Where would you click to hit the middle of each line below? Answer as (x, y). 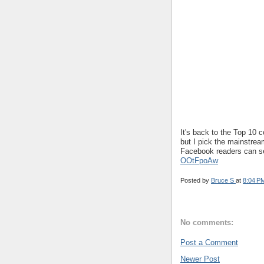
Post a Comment (209, 243)
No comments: (207, 222)
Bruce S (223, 180)
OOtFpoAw (199, 160)
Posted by (196, 180)
